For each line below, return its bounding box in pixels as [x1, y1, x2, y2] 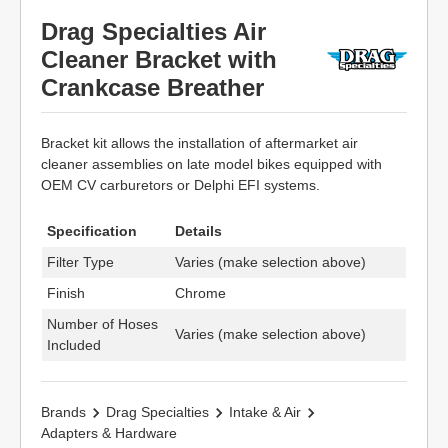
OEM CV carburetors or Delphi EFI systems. [41, 177, 320, 193]
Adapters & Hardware [41, 425, 177, 441]
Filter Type [47, 254, 114, 270]
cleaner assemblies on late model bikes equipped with [41, 156, 382, 172]
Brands [41, 404, 86, 420]
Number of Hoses [47, 316, 158, 332]
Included [47, 337, 101, 353]
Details [175, 223, 222, 239]
